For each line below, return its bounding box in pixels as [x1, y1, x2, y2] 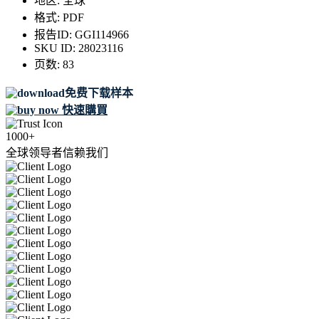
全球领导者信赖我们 [6, 147, 108, 159]
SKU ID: [34, 42, 78, 55]
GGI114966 [75, 28, 129, 41]
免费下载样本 [65, 87, 133, 100]
